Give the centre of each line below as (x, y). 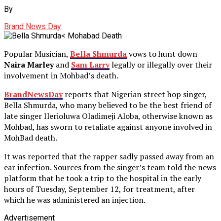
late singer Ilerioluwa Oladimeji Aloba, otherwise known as (108, 116)
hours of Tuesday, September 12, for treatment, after (99, 189)
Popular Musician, (37, 54)
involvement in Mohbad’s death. (61, 75)
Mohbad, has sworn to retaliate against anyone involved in (108, 127)
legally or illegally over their (161, 64)
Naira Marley (29, 64)
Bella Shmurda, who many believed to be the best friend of (108, 105)
